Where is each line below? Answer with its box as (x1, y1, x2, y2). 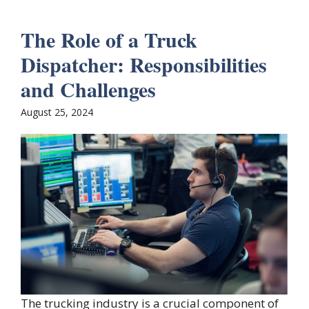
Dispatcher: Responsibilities (21, 48, 267, 79)
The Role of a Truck (21, 23, 197, 54)
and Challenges (21, 73, 156, 104)
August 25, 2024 (21, 105, 93, 119)
